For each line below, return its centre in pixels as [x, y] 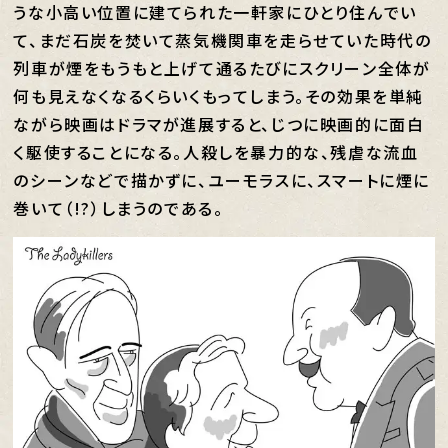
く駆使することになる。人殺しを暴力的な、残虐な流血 [216, 152]
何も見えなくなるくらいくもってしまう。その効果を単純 [219, 96]
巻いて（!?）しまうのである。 [118, 208]
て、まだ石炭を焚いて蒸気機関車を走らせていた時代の [222, 40]
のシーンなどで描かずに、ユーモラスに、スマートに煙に [222, 180]
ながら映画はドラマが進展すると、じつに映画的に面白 [219, 124]
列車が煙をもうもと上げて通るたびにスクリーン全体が [222, 68]
